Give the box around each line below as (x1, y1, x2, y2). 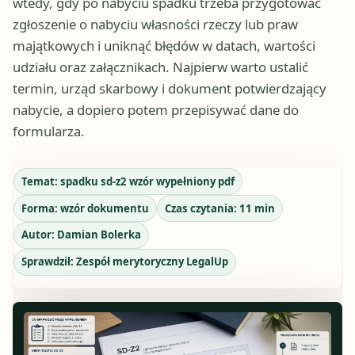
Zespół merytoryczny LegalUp (75, 254, 228, 269)
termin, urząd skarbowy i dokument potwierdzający (13, 79, 326, 98)
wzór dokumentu (59, 200, 149, 216)
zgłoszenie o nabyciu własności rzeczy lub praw (13, 15, 298, 34)
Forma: (21, 200, 60, 216)
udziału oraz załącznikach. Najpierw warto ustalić (13, 58, 308, 77)
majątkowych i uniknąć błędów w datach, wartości (13, 36, 315, 55)
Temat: (21, 174, 60, 189)
